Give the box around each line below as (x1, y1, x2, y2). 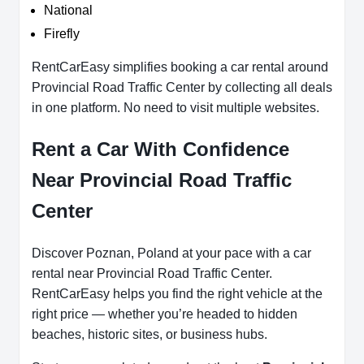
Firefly (44, 27, 80, 41)
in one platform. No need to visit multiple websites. (32, 101, 319, 115)
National (44, 3, 93, 18)
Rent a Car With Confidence (32, 138, 289, 161)
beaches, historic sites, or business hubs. (32, 327, 267, 342)
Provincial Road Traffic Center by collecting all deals (32, 80, 332, 95)
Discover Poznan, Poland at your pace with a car (32, 246, 311, 261)
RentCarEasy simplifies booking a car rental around (32, 60, 328, 75)
